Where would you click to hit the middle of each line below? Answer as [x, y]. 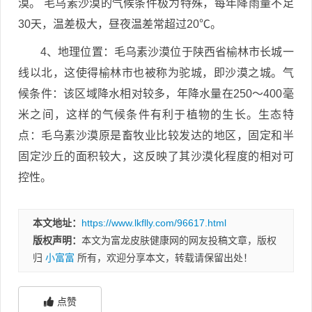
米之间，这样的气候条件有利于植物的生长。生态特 [156, 114]
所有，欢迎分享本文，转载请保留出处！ [164, 257]
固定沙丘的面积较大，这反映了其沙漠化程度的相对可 [156, 156]
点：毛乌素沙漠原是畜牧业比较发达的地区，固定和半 [156, 135]
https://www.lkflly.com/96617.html [154, 223]
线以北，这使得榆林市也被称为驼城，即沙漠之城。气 [156, 72]
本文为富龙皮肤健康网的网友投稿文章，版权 [179, 240]
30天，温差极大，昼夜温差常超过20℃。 [120, 24]
